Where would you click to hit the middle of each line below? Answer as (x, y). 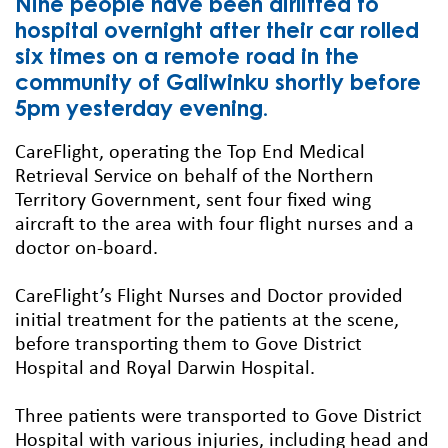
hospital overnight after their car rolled (217, 32)
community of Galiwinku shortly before (218, 84)
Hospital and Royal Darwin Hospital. (165, 369)
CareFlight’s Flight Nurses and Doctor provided (209, 297)
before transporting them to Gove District (188, 345)
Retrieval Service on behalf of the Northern (194, 177)
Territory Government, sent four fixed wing (193, 201)
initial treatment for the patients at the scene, (207, 321)
